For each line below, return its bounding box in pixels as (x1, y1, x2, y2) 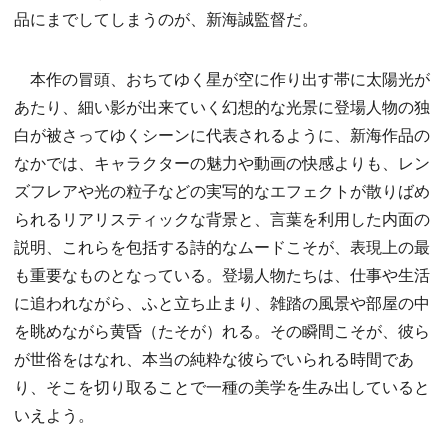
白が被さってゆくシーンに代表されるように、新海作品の (14, 123, 430, 147)
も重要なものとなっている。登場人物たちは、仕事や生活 (14, 263, 430, 287)
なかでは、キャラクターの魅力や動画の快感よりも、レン (14, 151, 430, 175)
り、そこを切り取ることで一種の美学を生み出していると (14, 375, 430, 399)
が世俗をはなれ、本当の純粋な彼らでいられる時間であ (14, 347, 414, 371)
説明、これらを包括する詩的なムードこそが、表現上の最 (14, 235, 430, 259)
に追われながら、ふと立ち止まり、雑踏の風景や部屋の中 (14, 291, 430, 315)
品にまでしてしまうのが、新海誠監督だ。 (14, 7, 318, 31)
